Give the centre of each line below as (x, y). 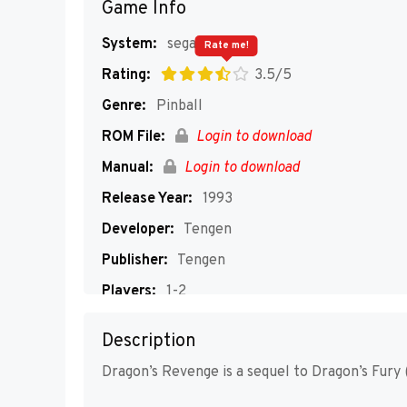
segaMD (193, 45)
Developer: (138, 230)
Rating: (126, 75)
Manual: (127, 168)
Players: (129, 292)
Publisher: (134, 261)
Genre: (124, 106)
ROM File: (133, 137)
